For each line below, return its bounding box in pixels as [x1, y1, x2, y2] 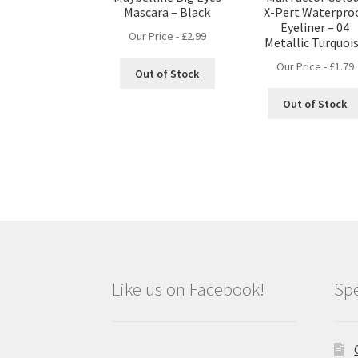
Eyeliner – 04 [280, 19, 350, 36]
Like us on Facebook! [112, 277, 265, 300]
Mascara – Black [124, 4, 211, 21]
